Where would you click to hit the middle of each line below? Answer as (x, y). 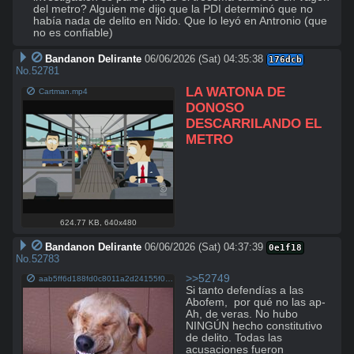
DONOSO (215, 108)
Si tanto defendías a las (245, 290)
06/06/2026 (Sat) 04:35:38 (203, 59)
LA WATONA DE (236, 92)
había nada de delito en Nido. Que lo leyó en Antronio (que (180, 21)
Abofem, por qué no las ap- (256, 302)
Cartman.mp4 (64, 91)
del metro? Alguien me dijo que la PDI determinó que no (173, 9)
